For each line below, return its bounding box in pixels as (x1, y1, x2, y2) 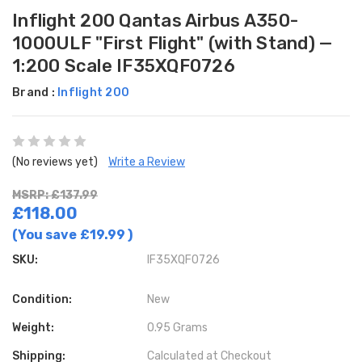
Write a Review (108, 154, 185, 169)
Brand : (12, 85, 57, 99)
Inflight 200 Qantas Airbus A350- (12, 9, 298, 32)
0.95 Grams (147, 320, 208, 335)
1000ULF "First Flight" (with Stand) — (12, 32, 333, 54)
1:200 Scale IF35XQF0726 (12, 54, 235, 77)
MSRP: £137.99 (12, 187, 98, 202)
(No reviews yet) (12, 154, 98, 169)
